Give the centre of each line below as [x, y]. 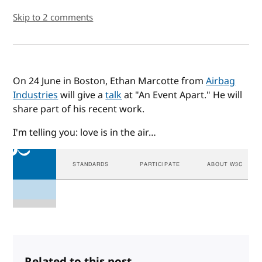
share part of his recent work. [79, 109]
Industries [36, 95]
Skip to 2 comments [53, 17]
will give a [82, 95]
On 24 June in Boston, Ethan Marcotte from [110, 81]
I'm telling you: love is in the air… [85, 132]
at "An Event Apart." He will [182, 95]
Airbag [221, 81]
